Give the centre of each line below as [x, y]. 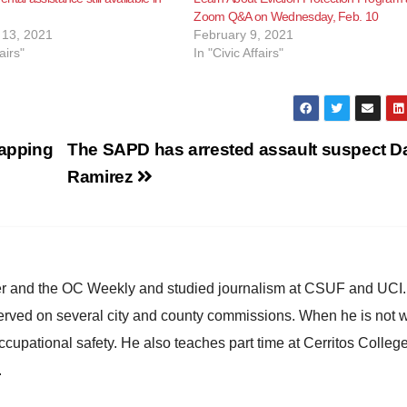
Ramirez [103, 176]
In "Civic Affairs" [239, 52]
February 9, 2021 [244, 34]
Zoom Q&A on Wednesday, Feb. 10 [286, 16]
